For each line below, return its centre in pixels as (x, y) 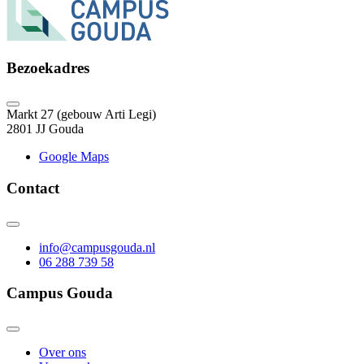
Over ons (63, 353)
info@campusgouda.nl (97, 247)
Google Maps (74, 157)
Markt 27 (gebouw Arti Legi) (81, 115)
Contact (33, 188)
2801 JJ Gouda (45, 129)
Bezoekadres (48, 68)
